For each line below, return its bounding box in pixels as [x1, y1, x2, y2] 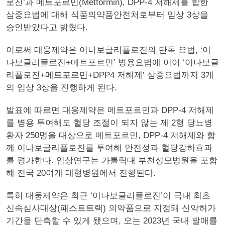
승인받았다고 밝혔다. [6, 23, 88, 32]
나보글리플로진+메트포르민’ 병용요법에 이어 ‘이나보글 [6, 58, 219, 67]
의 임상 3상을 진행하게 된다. [6, 83, 117, 92]
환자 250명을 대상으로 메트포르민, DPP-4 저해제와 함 [6, 131, 215, 140]
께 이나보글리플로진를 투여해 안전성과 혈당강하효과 [6, 143, 212, 153]
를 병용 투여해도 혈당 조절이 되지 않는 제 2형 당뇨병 [6, 118, 212, 128]
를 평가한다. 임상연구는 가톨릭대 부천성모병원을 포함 [6, 156, 217, 165]
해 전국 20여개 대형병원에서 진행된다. [6, 168, 156, 178]
